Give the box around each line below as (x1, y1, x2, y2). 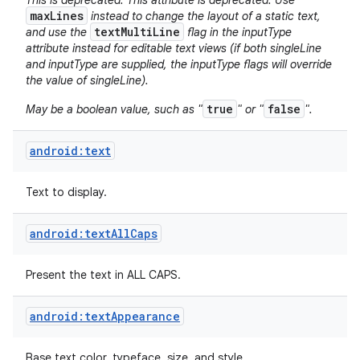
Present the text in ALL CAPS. (26, 268, 184, 282)
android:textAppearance (30, 309, 180, 324)
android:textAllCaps (30, 226, 157, 241)
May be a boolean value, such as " (26, 102, 202, 117)
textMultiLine (94, 24, 180, 39)
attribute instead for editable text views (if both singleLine (26, 41, 321, 55)
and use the (26, 25, 90, 39)
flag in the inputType (184, 25, 292, 39)
